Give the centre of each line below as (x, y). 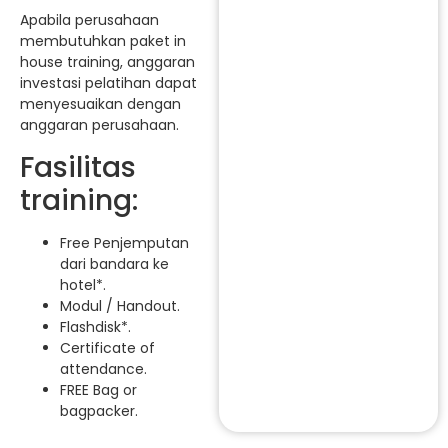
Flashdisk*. (95, 326)
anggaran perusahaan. (99, 125)
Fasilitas (78, 167)
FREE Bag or (98, 389)
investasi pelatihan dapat (108, 83)
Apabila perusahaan (89, 20)
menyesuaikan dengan (100, 104)
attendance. (103, 368)
